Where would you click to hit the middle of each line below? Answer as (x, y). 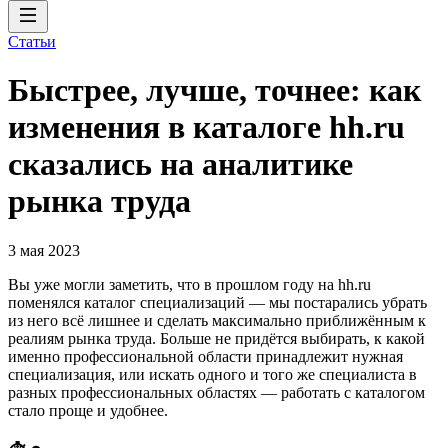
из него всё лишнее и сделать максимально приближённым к (217, 320)
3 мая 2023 (44, 250)
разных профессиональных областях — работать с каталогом (216, 392)
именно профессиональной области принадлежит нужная (205, 356)
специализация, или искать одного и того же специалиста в (212, 374)
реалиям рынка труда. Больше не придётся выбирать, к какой (216, 338)
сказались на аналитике (180, 164)
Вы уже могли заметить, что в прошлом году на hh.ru (189, 284)
